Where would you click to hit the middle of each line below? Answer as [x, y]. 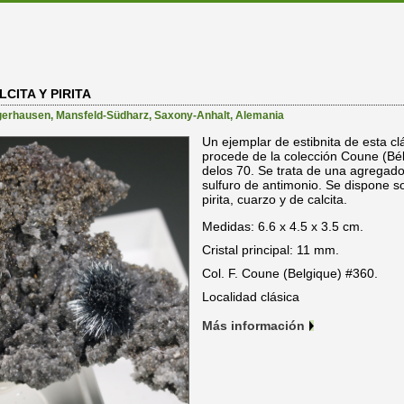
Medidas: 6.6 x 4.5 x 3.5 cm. [283, 227]
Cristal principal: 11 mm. [271, 250]
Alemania [260, 116]
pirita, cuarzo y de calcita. [275, 200]
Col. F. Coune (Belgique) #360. [290, 274]
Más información [253, 326]
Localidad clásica [251, 297]
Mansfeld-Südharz [102, 116]
